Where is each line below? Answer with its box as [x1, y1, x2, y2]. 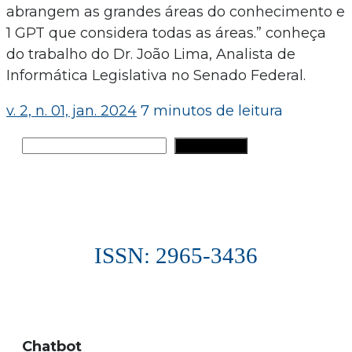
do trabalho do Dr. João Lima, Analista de [6, 45, 295, 63]
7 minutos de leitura [141, 101, 283, 119]
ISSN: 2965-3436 [94, 242, 258, 268]
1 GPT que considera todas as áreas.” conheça [6, 24, 326, 42]
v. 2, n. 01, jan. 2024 [6, 101, 137, 119]
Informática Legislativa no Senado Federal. [6, 66, 306, 84]
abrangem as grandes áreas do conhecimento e [6, 2, 345, 20]
